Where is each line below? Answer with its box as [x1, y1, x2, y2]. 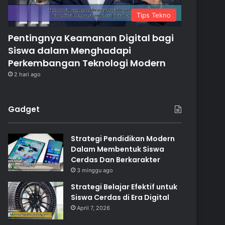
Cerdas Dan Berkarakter [71, 154, 161, 165]
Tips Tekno [137, 11, 171, 19]
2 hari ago [14, 70, 41, 78]
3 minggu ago [77, 166, 114, 174]
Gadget [8, 103, 40, 115]
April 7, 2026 [77, 204, 110, 211]
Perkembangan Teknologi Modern [8, 56, 166, 69]
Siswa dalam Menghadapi [8, 44, 132, 57]
